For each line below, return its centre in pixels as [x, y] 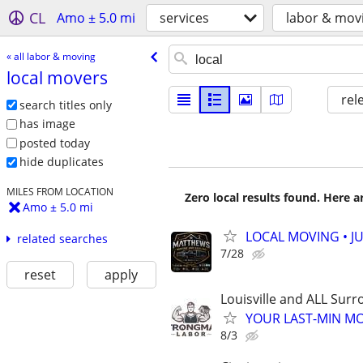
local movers [57, 77]
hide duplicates [61, 162]
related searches [62, 239]
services [184, 18]
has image [47, 124]
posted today [54, 143]
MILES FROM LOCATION [60, 192]
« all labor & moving [51, 56]
